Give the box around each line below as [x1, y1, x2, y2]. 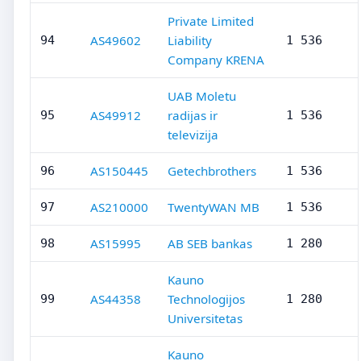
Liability [168, 32, 212, 48]
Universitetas [168, 310, 243, 326]
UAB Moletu [168, 88, 236, 104]
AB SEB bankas [168, 235, 252, 251]
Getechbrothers [168, 163, 256, 179]
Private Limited [168, 13, 254, 29]
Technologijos [168, 291, 245, 307]
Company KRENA [168, 52, 264, 68]
